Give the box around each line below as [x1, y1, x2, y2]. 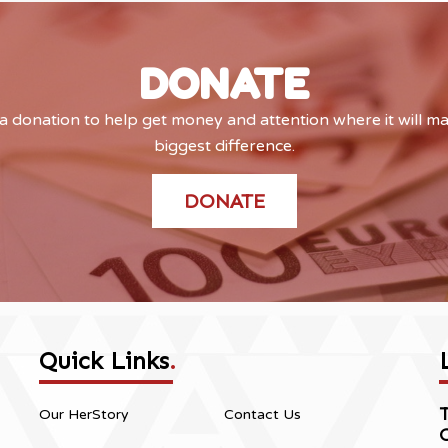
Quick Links [39, 346, 169, 376]
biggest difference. [153, 136, 295, 157]
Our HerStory [39, 406, 129, 424]
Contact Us [224, 406, 301, 424]
